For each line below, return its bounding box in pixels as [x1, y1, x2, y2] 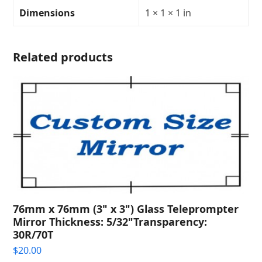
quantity [12, 27, 50, 41]
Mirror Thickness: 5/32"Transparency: [13, 214, 208, 229]
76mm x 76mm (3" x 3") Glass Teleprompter [13, 201, 239, 216]
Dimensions [19, 6, 75, 20]
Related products [13, 49, 113, 65]
